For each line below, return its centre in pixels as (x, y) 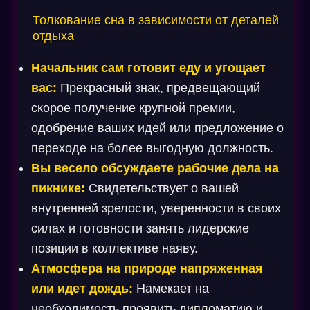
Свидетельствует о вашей (162, 188)
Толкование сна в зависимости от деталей (155, 20)
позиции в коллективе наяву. (114, 248)
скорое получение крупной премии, (133, 108)
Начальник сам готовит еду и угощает (148, 68)
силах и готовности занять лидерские (140, 228)
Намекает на (171, 289)
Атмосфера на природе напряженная (147, 268)
